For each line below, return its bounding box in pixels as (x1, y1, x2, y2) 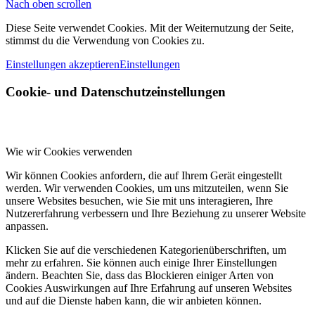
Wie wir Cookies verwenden (6, 145, 132, 157)
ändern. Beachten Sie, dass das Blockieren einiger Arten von (6, 269, 274, 281)
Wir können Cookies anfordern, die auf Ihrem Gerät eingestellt (6, 169, 282, 181)
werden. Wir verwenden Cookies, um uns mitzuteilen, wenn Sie (6, 181, 288, 194)
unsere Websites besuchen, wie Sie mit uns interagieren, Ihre (6, 194, 273, 207)
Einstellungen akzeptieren (6, 58, 120, 71)
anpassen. (6, 219, 49, 232)
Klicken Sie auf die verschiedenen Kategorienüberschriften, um (6, 243, 286, 256)
